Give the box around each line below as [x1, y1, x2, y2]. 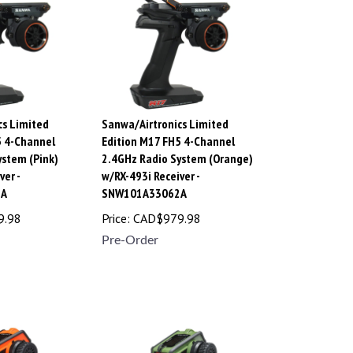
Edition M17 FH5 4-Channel [102, 125, 235, 142]
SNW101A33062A [102, 177, 187, 194]
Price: [102, 203, 130, 219]
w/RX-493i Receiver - [102, 160, 199, 176]
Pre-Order [102, 226, 158, 240]
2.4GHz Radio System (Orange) [102, 143, 253, 159]
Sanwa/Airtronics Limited [102, 108, 229, 124]
